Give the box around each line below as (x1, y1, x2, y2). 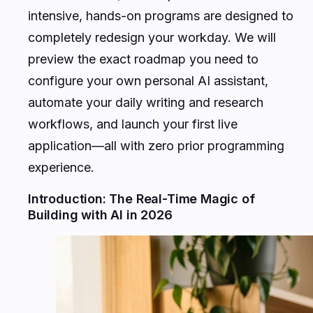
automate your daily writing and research (28, 94, 263, 110)
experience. (28, 159, 94, 175)
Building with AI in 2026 (28, 207, 173, 222)
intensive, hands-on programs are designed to (28, 8, 293, 23)
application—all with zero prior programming (28, 138, 284, 153)
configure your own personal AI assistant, (28, 73, 268, 88)
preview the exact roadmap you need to (28, 51, 259, 66)
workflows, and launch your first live (28, 116, 238, 131)
